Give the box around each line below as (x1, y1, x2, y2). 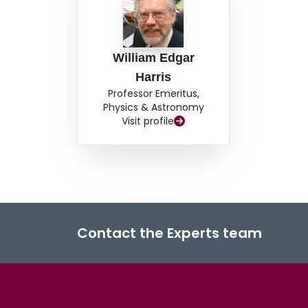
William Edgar (112, 51, 195, 65)
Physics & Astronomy (102, 100, 204, 115)
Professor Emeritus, (107, 87, 199, 101)
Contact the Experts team (77, 223, 262, 243)
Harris (135, 70, 172, 85)
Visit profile (122, 114, 175, 129)
